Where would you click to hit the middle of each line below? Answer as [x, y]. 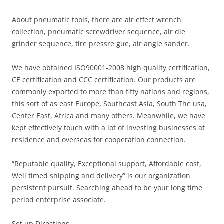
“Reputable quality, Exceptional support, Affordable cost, [107, 164]
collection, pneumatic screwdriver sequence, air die [99, 32]
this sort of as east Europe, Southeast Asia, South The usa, [109, 104]
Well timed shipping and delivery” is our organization [101, 176]
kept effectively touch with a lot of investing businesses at [108, 128]
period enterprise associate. [59, 200]
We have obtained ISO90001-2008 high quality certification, [111, 68]
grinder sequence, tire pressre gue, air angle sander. [101, 44]
